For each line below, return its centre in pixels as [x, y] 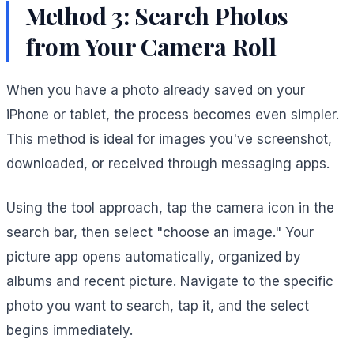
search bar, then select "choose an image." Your [160, 233]
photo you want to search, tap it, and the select [158, 306]
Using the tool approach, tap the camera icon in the [170, 208]
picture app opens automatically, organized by [154, 257]
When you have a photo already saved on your [156, 90]
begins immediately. [70, 331]
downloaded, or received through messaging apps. [168, 163]
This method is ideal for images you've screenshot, [169, 139]
